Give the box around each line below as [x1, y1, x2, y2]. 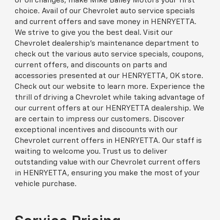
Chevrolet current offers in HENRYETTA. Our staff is [15, 137, 202, 144]
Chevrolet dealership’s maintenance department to [15, 39, 199, 47]
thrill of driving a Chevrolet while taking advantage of [15, 93, 204, 101]
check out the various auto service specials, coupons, [15, 50, 204, 58]
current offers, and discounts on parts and [15, 61, 167, 69]
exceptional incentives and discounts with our [15, 126, 178, 134]
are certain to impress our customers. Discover [15, 115, 185, 123]
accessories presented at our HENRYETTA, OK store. [15, 72, 203, 80]
